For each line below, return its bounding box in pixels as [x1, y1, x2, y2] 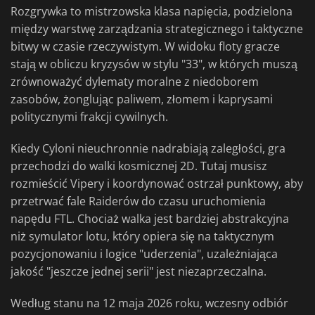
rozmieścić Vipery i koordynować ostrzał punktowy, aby [11, 176, 303, 192]
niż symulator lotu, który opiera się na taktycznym [11, 229, 274, 245]
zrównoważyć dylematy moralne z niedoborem [11, 74, 259, 90]
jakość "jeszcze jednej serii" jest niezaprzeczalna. [11, 264, 266, 280]
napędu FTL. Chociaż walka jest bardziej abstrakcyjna [11, 211, 289, 227]
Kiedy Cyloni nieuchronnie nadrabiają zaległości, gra [11, 141, 285, 157]
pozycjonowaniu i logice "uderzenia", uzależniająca [11, 246, 278, 262]
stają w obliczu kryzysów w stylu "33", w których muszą [11, 56, 297, 72]
